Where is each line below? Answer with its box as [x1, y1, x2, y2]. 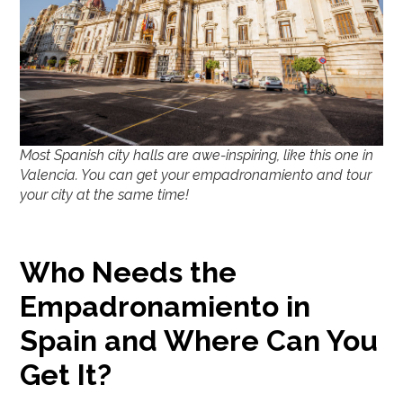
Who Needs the [20, 255, 237, 289]
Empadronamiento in [20, 289, 311, 323]
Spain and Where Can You [20, 323, 379, 357]
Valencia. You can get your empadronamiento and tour [20, 166, 372, 184]
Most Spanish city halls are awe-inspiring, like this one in [20, 146, 374, 164]
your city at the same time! [20, 185, 190, 203]
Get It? [20, 357, 112, 391]
